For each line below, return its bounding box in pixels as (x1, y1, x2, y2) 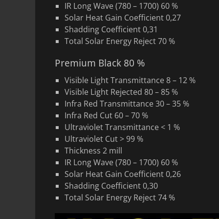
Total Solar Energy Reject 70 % (65, 36, 175, 46)
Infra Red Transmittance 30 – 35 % (65, 98, 189, 109)
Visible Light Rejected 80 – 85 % (65, 87, 178, 97)
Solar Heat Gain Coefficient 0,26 (65, 169, 181, 179)
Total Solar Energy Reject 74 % (65, 192, 175, 203)
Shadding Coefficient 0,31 (65, 24, 158, 35)
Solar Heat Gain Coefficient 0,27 (65, 12, 181, 23)
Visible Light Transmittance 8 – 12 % (65, 75, 196, 86)
